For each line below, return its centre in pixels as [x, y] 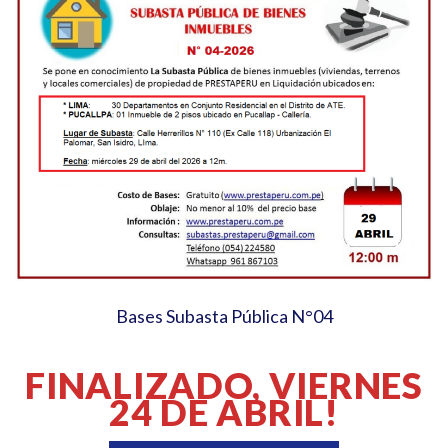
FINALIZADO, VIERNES [224, 385]
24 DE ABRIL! [224, 412]
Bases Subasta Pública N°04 [224, 316]
